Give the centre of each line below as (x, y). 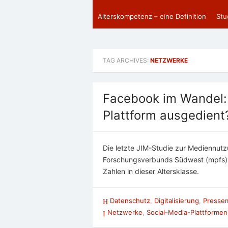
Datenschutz (130, 201)
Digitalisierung (177, 201)
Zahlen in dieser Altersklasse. (151, 171)
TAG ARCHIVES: (126, 60)
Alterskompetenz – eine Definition (152, 16)
